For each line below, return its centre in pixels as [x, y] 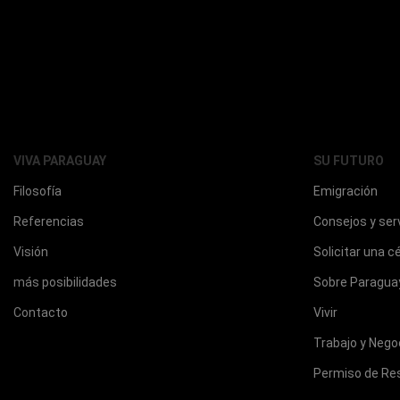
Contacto [41, 313]
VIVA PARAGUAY [60, 161]
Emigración [346, 192]
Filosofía [37, 192]
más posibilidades [65, 283]
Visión [31, 252]
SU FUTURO [349, 161]
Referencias [49, 222]
